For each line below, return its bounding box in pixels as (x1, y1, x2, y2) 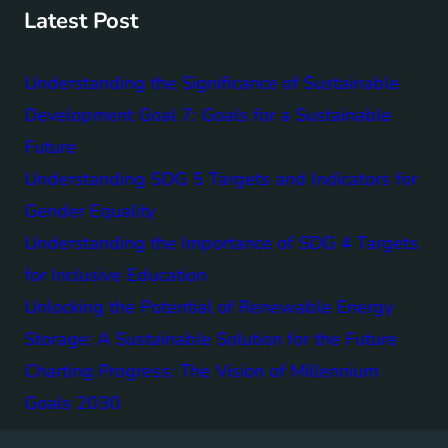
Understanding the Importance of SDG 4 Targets (24, 230, 418, 255)
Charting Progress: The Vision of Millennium (24, 358, 378, 383)
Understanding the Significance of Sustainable (24, 70, 399, 95)
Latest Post (24, 6, 138, 37)
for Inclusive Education (24, 262, 206, 287)
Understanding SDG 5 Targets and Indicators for (24, 166, 417, 191)
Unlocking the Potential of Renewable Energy (24, 294, 393, 319)
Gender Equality (24, 198, 155, 223)
